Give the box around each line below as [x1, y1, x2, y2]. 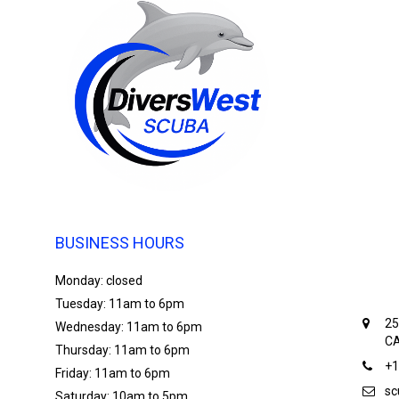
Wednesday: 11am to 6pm [55, 320, 202, 334]
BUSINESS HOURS [55, 233, 184, 252]
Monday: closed [55, 273, 142, 288]
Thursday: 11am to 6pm [55, 343, 190, 357]
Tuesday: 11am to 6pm [55, 297, 184, 311]
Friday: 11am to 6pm [55, 366, 170, 380]
